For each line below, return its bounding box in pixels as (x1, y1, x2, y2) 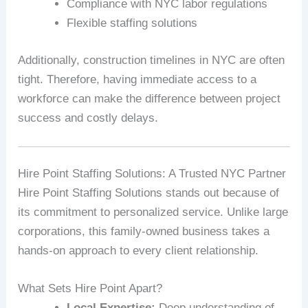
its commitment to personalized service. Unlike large (18, 206, 289, 219)
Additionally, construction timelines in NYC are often (18, 53, 285, 67)
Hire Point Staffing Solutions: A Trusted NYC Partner (18, 167, 287, 181)
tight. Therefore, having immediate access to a (18, 72, 257, 86)
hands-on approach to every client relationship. (18, 244, 259, 258)
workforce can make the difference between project (18, 91, 281, 105)
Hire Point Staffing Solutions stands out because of (18, 186, 280, 200)
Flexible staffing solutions (67, 16, 198, 30)
